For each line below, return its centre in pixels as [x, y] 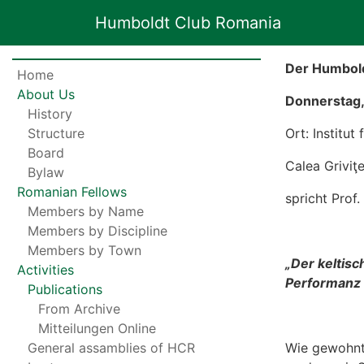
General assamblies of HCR [112, 348]
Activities [46, 270]
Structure [56, 133]
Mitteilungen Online [97, 328]
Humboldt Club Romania [188, 23]
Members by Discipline [98, 231]
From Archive [79, 309]
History [50, 114]
